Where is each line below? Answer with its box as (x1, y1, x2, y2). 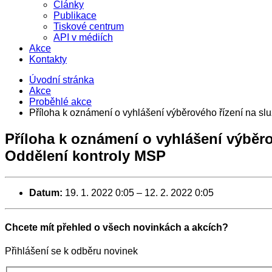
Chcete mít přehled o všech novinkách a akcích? (5, 222, 228, 233)
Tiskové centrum (53, 21, 124, 32)
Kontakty (29, 54, 67, 64)
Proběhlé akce (29, 97, 92, 107)
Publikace (53, 10, 97, 21)
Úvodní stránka (29, 75, 94, 85)
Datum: (29, 187, 63, 198)
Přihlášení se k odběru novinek (5, 246, 138, 257)
